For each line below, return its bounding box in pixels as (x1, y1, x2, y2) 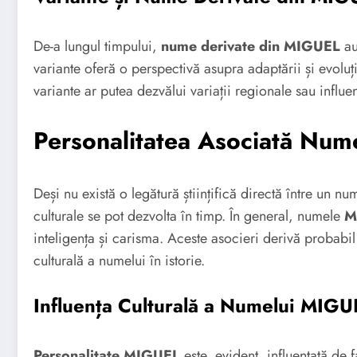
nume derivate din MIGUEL (161, 36, 340, 57)
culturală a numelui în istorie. (33, 249, 205, 271)
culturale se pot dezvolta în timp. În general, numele (33, 205, 344, 226)
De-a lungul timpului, (33, 36, 161, 57)
